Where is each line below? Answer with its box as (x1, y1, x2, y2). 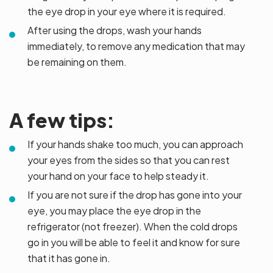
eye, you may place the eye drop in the (27, 204, 201, 218)
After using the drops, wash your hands (27, 24, 202, 37)
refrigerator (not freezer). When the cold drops (27, 220, 238, 233)
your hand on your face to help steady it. (27, 169, 209, 183)
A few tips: (9, 108, 115, 133)
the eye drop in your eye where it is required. (27, 5, 226, 18)
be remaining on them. (27, 55, 127, 69)
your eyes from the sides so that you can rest (27, 154, 230, 167)
